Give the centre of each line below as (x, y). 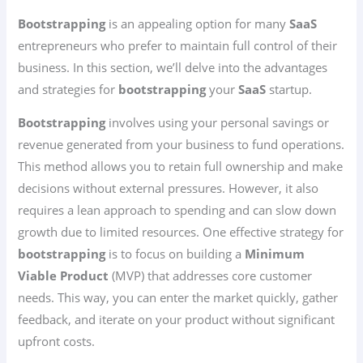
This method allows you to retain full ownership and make (181, 167)
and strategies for (68, 89)
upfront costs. (57, 342)
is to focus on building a (175, 254)
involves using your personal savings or (218, 123)
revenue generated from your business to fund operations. (181, 145)
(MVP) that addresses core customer (211, 276)
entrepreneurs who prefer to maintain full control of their (178, 45)
